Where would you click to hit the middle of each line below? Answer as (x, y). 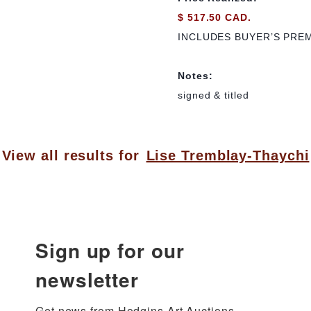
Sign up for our (110, 251)
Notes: (195, 75)
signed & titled (213, 95)
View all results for (70, 156)
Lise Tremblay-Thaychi (228, 156)
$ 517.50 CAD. (215, 17)
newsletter (87, 280)
